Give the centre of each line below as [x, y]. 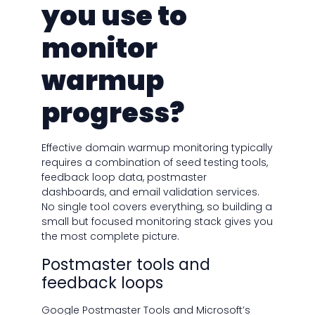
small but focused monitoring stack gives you [157, 222]
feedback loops [102, 283]
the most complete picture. [110, 237]
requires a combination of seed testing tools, [154, 163]
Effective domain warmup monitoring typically [157, 148]
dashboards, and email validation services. [150, 192]
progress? [112, 113]
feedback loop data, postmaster [124, 178]
